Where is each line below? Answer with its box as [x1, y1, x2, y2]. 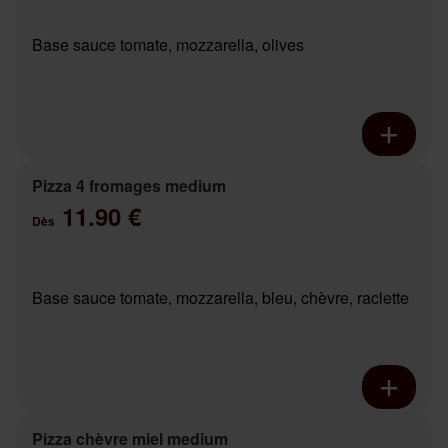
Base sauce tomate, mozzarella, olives [32, 33, 304, 57]
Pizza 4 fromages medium [32, 174, 226, 198]
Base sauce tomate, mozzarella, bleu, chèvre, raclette [32, 286, 409, 310]
